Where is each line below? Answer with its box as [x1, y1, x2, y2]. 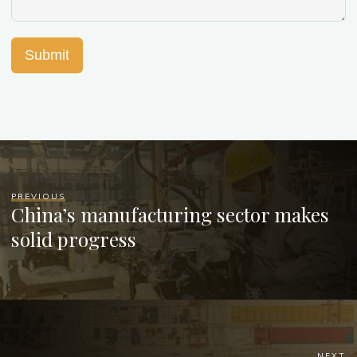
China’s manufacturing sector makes [11, 202, 330, 228]
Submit [25, 46, 70, 63]
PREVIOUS [11, 191, 66, 202]
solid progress [11, 226, 137, 253]
